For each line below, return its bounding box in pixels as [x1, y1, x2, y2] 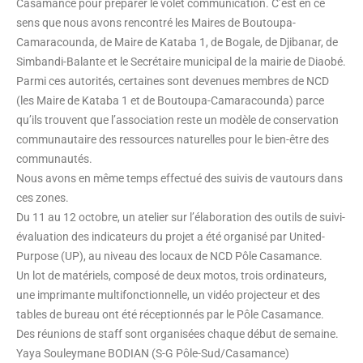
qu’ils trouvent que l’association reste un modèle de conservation [16, 113, 339, 126]
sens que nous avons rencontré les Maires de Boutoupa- [16, 16, 296, 29]
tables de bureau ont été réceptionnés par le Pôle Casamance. [16, 308, 324, 321]
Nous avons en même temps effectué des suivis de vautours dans [16, 172, 343, 185]
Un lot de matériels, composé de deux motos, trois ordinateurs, [16, 269, 327, 282]
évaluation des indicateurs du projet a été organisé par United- [16, 230, 325, 243]
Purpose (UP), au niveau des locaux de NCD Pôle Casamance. [16, 250, 322, 263]
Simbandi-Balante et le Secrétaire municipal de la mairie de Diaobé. [16, 55, 346, 68]
